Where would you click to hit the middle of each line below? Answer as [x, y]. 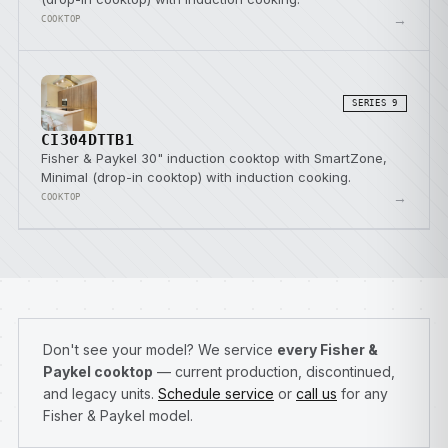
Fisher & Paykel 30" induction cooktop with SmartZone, [214, 158]
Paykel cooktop [98, 371]
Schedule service [216, 393]
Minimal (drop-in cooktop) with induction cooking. [196, 177]
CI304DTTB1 [87, 140]
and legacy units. [100, 393]
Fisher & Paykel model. [118, 415]
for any [362, 393]
